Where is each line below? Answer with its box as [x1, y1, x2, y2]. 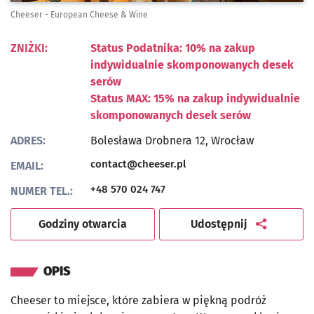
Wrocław [211, 134, 254, 148]
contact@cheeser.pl [90, 158, 186, 171]
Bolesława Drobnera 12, [90, 134, 211, 148]
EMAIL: [11, 159, 43, 173]
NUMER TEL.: [11, 184, 73, 198]
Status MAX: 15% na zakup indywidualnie [90, 92, 300, 106]
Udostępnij [191, 217, 247, 231]
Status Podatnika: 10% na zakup [90, 41, 255, 55]
